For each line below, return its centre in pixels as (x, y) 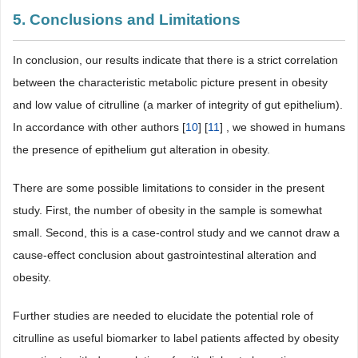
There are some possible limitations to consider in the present (169, 188)
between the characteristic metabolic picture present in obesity (170, 82)
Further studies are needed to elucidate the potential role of (163, 316)
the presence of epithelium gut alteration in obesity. (141, 149)
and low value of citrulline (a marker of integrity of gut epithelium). (178, 105)
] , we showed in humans (282, 127)
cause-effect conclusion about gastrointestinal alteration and (165, 255)
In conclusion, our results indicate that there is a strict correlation (175, 60)
